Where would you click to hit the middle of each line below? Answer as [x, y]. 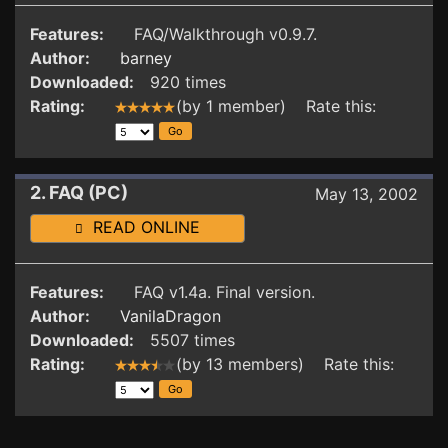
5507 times [192, 340]
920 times [188, 82]
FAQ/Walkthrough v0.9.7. [225, 34]
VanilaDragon [170, 316]
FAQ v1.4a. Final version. [224, 292]
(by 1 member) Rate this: [278, 106]
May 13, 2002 [366, 194]
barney [146, 58]
